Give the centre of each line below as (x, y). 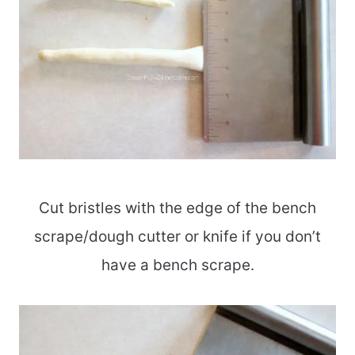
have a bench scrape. (177, 265)
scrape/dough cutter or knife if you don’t (177, 237)
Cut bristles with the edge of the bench (177, 208)
